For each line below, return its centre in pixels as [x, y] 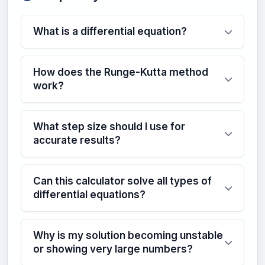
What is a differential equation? [110, 32]
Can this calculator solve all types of [122, 181]
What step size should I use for [109, 127]
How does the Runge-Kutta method [121, 72]
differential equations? [89, 195]
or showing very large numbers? [113, 249]
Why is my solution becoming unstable [128, 236]
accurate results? [77, 140]
